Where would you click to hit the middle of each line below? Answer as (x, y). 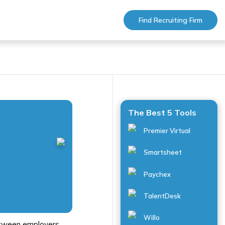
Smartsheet (162, 152)
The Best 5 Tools (162, 113)
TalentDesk (161, 196)
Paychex (156, 174)
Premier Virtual (166, 131)
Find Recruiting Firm (171, 20)
